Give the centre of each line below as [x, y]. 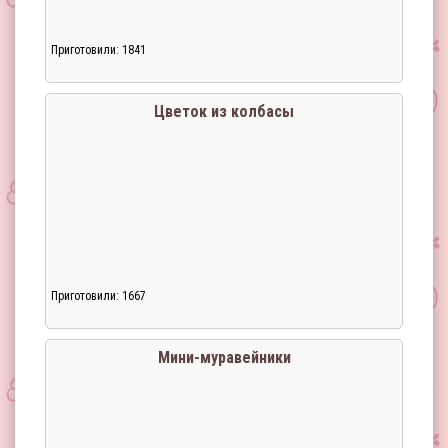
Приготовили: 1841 [98, 50]
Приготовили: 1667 [98, 296]
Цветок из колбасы [224, 111]
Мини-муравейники [224, 357]
